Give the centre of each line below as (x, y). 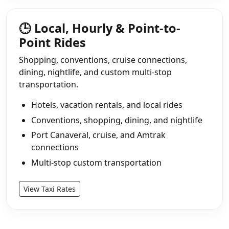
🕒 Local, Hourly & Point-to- (100, 28)
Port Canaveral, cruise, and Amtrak (98, 135)
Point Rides (52, 42)
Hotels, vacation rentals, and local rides (107, 105)
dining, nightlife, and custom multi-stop (95, 72)
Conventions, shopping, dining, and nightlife (117, 120)
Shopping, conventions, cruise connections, (103, 60)
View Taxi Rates (50, 189)
